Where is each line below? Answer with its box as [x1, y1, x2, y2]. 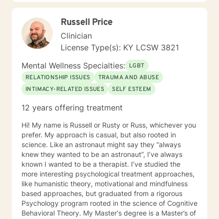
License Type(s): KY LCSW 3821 [61, 43, 179, 52]
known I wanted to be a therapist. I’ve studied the [22, 160, 180, 168]
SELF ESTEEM [112, 86, 152, 93]
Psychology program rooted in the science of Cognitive [22, 199, 197, 207]
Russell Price [61, 17, 112, 28]
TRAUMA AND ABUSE [98, 74, 159, 82]
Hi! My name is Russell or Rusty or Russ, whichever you [22, 121, 196, 129]
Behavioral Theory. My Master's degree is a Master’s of [22, 209, 196, 217]
